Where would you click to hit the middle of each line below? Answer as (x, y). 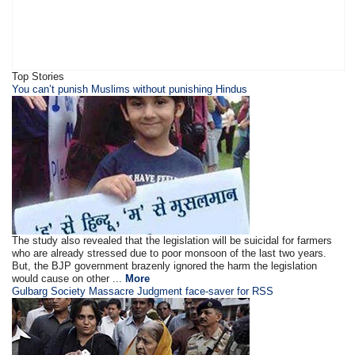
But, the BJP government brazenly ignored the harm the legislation (165, 266)
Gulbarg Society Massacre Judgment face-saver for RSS (143, 291)
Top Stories (38, 76)
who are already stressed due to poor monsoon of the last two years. (170, 253)
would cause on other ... (69, 279)
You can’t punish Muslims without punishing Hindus (130, 89)
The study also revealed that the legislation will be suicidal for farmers (172, 240)
